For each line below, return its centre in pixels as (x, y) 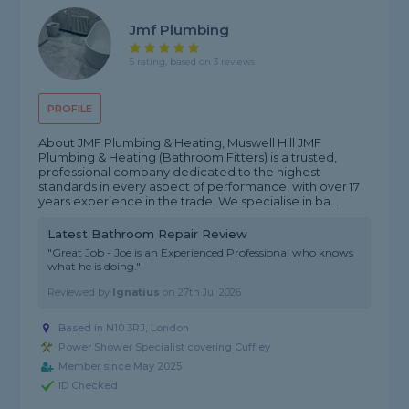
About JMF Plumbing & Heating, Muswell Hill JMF (180, 143)
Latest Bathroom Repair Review (148, 234)
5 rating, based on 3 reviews (193, 61)
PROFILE (70, 109)
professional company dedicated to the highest (180, 172)
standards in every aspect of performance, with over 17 (199, 187)
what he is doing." (94, 267)
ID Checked (89, 386)
